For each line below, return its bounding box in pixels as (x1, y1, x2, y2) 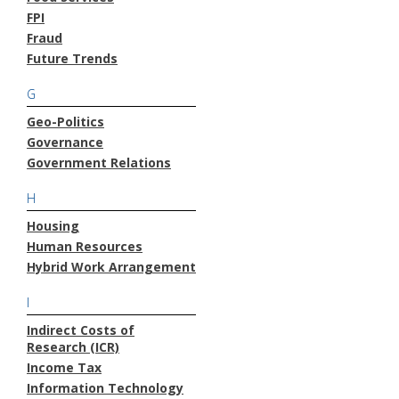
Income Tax (27, 358, 102, 376)
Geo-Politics (27, 112, 104, 130)
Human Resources (27, 237, 142, 255)
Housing (27, 216, 79, 234)
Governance (27, 133, 103, 151)
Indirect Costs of (27, 321, 134, 338)
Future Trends (27, 49, 118, 67)
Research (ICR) (27, 338, 119, 355)
